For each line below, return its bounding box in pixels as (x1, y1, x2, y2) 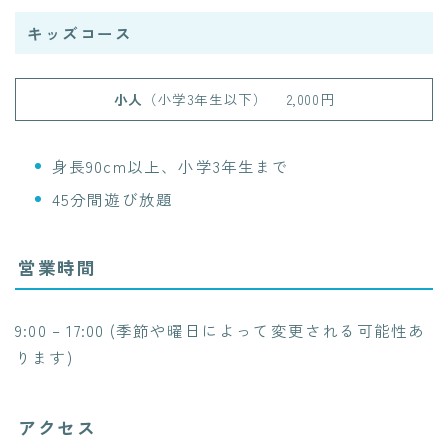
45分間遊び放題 (51, 187, 174, 210)
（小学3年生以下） (142, 88, 268, 109)
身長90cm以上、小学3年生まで (51, 154, 290, 177)
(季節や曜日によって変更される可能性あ (104, 318, 426, 341)
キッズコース (27, 21, 133, 44)
